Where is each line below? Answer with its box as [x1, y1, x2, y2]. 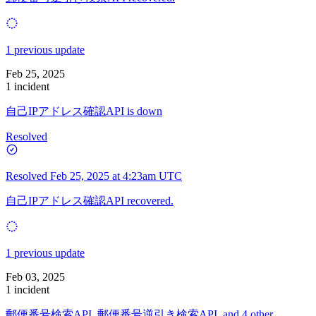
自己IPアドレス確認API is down [6, 104, 162, 117]
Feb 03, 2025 [6, 270, 65, 283]
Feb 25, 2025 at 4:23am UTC [50, 169, 182, 182]
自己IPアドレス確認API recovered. [6, 194, 174, 207]
